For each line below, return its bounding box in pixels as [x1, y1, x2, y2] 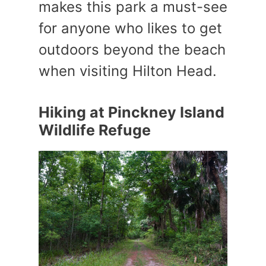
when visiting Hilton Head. [39, 62, 217, 80]
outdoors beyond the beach [39, 41, 226, 58]
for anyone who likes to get [39, 20, 222, 37]
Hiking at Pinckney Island [39, 103, 224, 121]
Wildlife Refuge [39, 121, 151, 139]
